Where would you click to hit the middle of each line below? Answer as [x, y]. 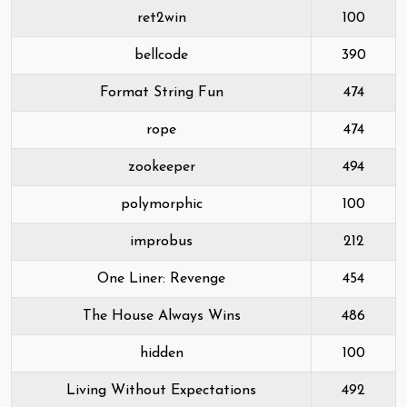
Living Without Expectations [161, 391]
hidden [161, 353]
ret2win [161, 18]
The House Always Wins [161, 316]
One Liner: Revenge [161, 279]
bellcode [161, 55]
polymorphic [161, 204]
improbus [161, 242]
